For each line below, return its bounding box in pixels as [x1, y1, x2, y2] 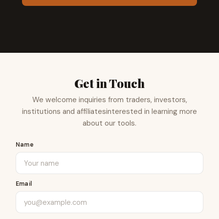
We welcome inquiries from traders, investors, [32, 95, 187, 105]
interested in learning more [106, 107, 197, 117]
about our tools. [83, 118, 136, 129]
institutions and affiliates [22, 107, 106, 117]
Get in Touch [74, 75, 145, 91]
